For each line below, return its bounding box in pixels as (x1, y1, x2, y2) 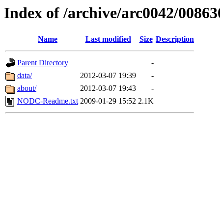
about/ (17, 84, 36, 93)
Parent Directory (17, 58, 68, 67)
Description (156, 35, 194, 44)
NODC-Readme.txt (17, 97, 78, 106)
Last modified (85, 35, 131, 44)
